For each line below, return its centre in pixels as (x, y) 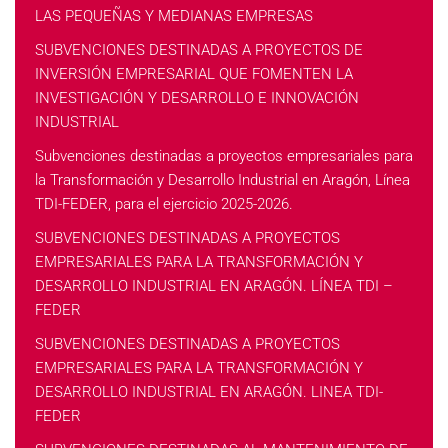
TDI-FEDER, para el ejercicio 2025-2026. (164, 204)
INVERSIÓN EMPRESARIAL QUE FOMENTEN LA (194, 74)
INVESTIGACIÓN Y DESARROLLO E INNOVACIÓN (197, 98)
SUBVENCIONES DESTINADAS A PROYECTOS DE (199, 50)
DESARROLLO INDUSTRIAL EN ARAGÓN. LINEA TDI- (209, 392)
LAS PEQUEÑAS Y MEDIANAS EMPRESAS (174, 16)
